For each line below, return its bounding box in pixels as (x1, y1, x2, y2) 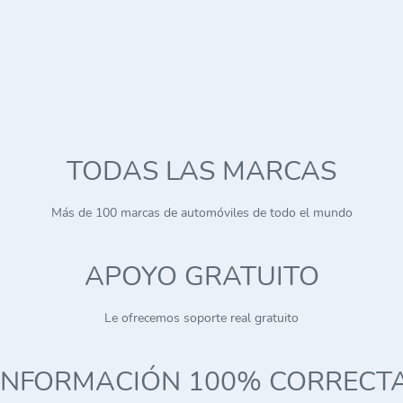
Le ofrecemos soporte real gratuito (104, 309, 299, 327)
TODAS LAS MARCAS (67, 153, 336, 191)
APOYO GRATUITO (84, 258, 319, 296)
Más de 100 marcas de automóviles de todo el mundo (50, 204, 353, 222)
